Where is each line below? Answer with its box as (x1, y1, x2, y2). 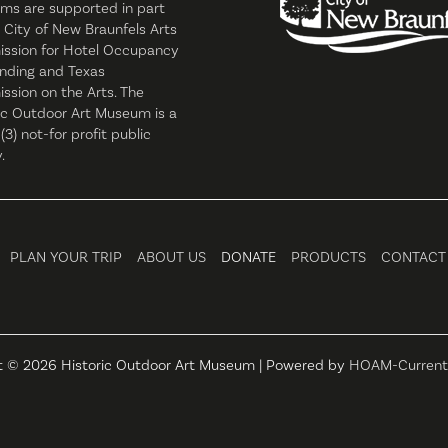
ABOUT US (137, 248, 206, 266)
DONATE (221, 248, 276, 266)
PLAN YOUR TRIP (10, 248, 122, 266)
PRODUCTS (291, 248, 366, 266)
